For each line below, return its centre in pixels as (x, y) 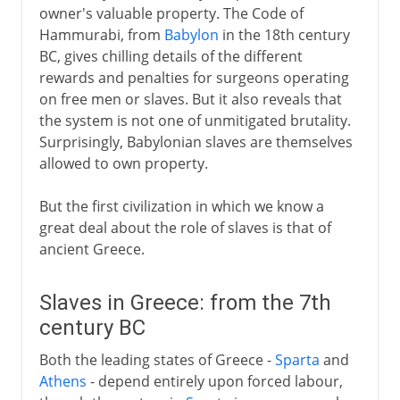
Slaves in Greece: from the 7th (185, 302)
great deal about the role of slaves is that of (185, 227)
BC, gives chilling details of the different (171, 56)
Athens (62, 381)
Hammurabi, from (101, 34)
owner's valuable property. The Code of (171, 13)
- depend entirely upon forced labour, (214, 381)
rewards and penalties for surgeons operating (194, 77)
